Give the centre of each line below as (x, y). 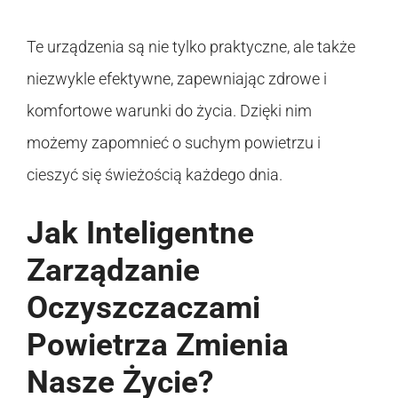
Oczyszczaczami (143, 307)
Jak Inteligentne (140, 233)
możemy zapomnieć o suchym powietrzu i (174, 142)
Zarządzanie (113, 270)
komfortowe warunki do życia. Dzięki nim (169, 110)
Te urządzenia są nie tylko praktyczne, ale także (191, 46)
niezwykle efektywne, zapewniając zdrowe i (177, 78)
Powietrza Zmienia (158, 345)
